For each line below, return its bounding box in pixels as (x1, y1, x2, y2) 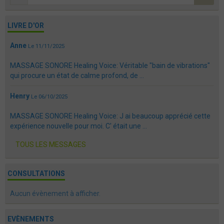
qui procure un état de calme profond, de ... (10, 71, 144, 80)
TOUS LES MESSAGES (15, 140, 86, 149)
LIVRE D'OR (7, 21, 44, 30)
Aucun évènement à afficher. (10, 189, 100, 198)
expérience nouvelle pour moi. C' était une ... (10, 122, 147, 130)
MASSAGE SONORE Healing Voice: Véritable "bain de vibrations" (10, 61, 210, 70)
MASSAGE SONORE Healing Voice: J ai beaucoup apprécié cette (10, 112, 210, 120)
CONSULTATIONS (7, 169, 65, 178)
